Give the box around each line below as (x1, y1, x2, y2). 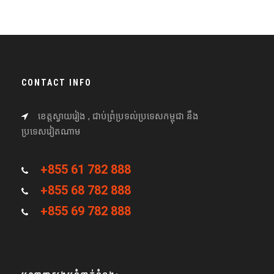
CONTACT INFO (21, 78, 92, 88)
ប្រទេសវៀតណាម (21, 126, 81, 138)
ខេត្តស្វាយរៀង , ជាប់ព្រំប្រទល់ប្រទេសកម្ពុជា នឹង (38, 111, 199, 122)
